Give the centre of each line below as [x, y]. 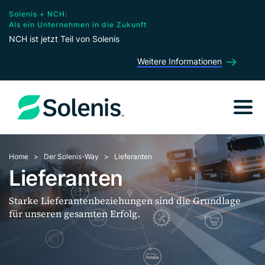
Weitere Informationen [180, 61]
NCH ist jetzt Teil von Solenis [64, 39]
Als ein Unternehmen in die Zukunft [78, 25]
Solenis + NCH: [38, 14]
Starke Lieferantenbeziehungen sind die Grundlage [125, 201]
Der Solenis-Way [71, 156]
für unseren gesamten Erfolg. [75, 214]
